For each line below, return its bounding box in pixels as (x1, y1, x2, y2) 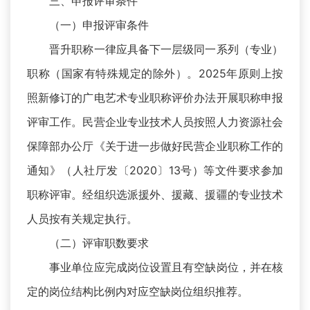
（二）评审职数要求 (27, 236, 149, 250)
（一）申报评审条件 (27, 18, 149, 33)
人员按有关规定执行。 (27, 212, 138, 226)
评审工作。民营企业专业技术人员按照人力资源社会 (27, 115, 283, 129)
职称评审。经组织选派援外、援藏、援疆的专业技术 (27, 188, 283, 202)
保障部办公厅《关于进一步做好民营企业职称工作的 (27, 139, 283, 154)
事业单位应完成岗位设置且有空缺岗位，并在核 (27, 260, 283, 275)
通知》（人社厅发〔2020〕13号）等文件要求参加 (27, 163, 283, 178)
